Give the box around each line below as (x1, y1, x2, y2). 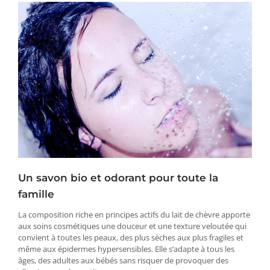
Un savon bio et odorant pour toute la (18, 172, 218, 184)
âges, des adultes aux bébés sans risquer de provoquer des (18, 255, 228, 266)
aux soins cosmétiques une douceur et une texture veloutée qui (18, 221, 246, 232)
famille (18, 188, 54, 201)
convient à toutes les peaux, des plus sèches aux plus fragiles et (18, 232, 243, 243)
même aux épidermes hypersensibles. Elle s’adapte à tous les (18, 243, 234, 255)
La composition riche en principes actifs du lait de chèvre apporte (18, 209, 250, 221)
